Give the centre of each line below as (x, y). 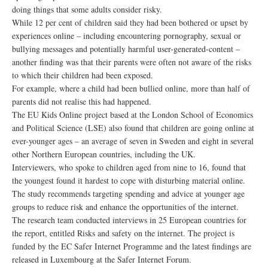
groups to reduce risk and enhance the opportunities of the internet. (125, 207)
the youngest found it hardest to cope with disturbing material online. (129, 180)
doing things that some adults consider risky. (87, 9)
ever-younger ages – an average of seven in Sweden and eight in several (133, 141)
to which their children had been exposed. (83, 75)
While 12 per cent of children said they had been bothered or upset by (130, 22)
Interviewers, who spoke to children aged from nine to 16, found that (129, 167)
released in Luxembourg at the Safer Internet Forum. (102, 259)
